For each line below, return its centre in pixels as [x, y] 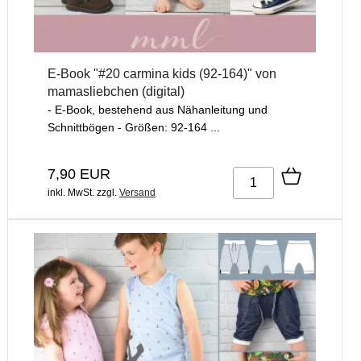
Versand [137, 193]
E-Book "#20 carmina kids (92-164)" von [162, 74]
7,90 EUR [79, 174]
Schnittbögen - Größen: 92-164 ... [134, 128]
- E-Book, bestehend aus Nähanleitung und [158, 110]
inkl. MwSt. [71, 193]
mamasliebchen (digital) [116, 92]
